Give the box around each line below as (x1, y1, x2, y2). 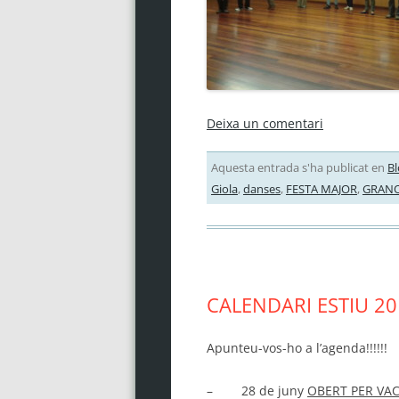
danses (242, 180, 281, 197)
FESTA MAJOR (285, 180, 357, 197)
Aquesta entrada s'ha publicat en (210, 159, 387, 175)
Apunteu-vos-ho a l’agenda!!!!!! (206, 338, 387, 356)
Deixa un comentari (206, 114, 323, 132)
